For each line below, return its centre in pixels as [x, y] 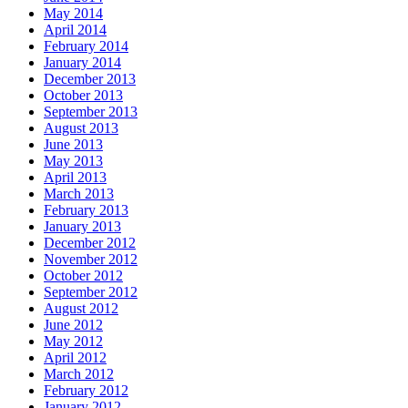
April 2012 [75, 358]
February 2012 [86, 391]
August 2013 [81, 128]
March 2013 [79, 194]
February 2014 [86, 46]
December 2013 [90, 79]
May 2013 [73, 161]
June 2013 [73, 145]
